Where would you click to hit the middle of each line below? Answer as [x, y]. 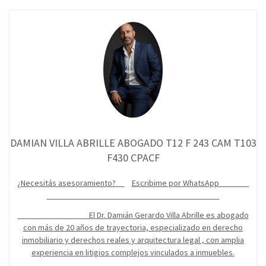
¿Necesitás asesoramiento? [71, 183]
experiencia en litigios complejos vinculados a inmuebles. [133, 253]
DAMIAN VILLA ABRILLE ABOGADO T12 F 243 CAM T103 [133, 143]
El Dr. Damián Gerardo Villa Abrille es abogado [133, 215]
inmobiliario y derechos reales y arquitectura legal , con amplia [133, 240]
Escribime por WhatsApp [190, 183]
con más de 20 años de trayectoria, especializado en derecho [133, 228]
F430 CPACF [133, 158]
